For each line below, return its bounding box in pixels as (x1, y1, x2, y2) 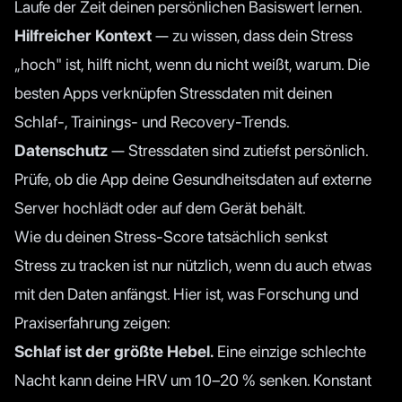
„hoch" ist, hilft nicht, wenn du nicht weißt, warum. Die (14, 54, 370, 74)
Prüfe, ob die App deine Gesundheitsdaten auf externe (14, 169, 371, 188)
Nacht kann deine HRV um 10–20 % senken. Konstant (14, 370, 371, 389)
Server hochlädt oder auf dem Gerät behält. (14, 197, 306, 217)
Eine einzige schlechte (214, 341, 366, 361)
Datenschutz (14, 140, 108, 160)
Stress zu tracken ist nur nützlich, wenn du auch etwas (14, 255, 371, 275)
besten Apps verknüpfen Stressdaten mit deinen (14, 83, 332, 102)
